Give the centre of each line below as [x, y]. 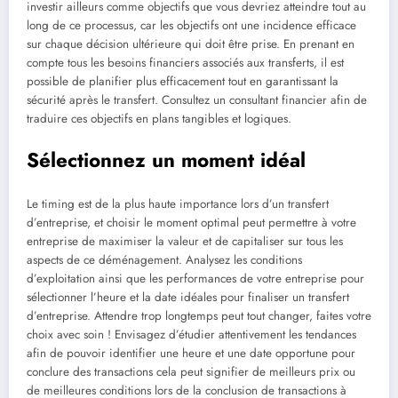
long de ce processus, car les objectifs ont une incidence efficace [191, 26]
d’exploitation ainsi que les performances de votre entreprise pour [195, 279]
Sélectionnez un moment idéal [166, 159]
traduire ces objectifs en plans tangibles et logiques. [159, 119]
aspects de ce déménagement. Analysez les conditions [164, 260]
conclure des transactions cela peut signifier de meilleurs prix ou [191, 372]
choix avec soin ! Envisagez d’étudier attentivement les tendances [191, 335]
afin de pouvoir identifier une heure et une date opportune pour [191, 354]
